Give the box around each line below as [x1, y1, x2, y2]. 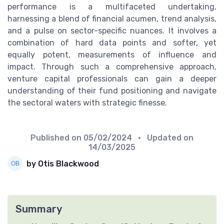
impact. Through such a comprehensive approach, [7, 62, 216, 72]
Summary [15, 203, 62, 215]
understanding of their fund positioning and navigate [7, 86, 216, 96]
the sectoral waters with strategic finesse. [7, 98, 167, 108]
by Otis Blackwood [26, 158, 99, 168]
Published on [30, 133, 83, 143]
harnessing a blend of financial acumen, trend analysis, [7, 14, 216, 24]
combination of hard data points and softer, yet [7, 38, 216, 48]
